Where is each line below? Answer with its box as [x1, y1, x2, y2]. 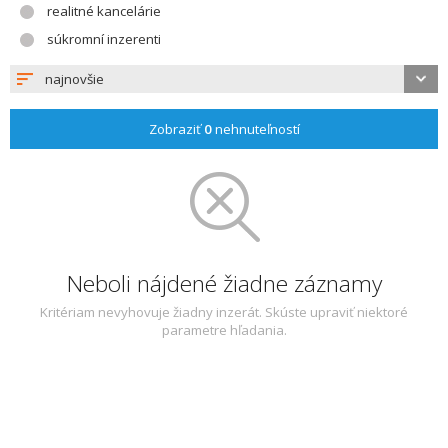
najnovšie [45, 70, 104, 88]
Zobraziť [148, 120, 204, 138]
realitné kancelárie [47, 2, 161, 20]
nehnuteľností [211, 120, 300, 138]
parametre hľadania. [161, 321, 287, 339]
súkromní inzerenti [47, 30, 161, 48]
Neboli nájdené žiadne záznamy [66, 268, 382, 299]
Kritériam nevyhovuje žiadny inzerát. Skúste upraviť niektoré [40, 303, 408, 321]
